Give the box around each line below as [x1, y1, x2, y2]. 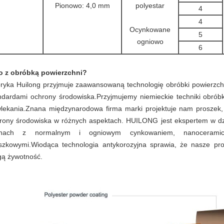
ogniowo [136, 37, 163, 45]
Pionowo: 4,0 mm [54, 1, 110, 9]
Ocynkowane [129, 25, 170, 33]
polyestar [135, 1, 164, 9]
